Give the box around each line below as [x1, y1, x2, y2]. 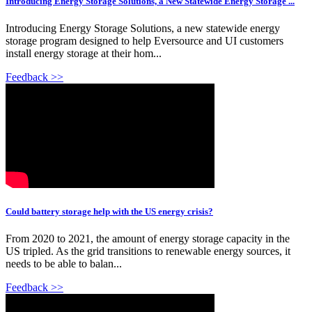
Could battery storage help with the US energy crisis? [6, 205, 213, 217]
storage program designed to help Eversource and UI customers [6, 34, 283, 47]
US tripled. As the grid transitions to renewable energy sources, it [6, 245, 290, 258]
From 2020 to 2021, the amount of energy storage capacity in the [6, 233, 290, 245]
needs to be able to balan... [6, 258, 122, 270]
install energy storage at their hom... [6, 47, 162, 59]
